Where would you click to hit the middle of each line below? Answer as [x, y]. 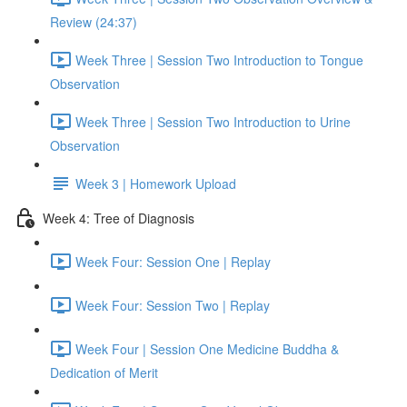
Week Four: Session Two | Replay [173, 305]
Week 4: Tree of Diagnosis [119, 218]
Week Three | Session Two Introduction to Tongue [219, 60]
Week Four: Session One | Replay [173, 261]
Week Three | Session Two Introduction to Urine [213, 121]
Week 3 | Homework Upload [156, 183]
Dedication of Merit [104, 372]
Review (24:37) [94, 22]
